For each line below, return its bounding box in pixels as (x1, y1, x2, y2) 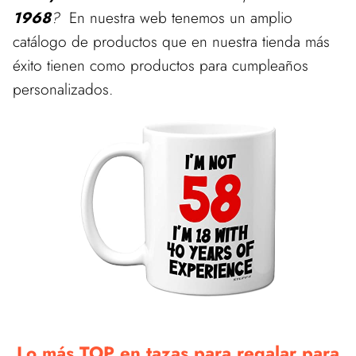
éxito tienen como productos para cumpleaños (13, 54, 308, 76)
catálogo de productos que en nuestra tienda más (13, 30, 330, 52)
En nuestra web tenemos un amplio (60, 6, 292, 29)
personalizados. (13, 78, 113, 100)
